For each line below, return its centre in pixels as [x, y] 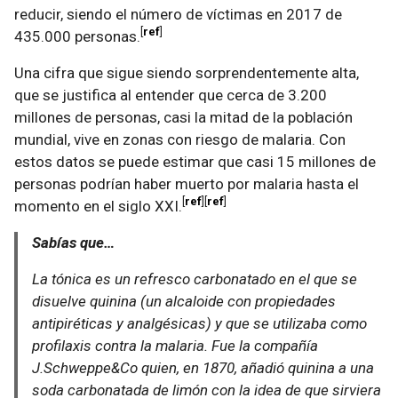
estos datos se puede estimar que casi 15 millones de [195, 162]
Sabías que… [73, 243]
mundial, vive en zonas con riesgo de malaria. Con [180, 139]
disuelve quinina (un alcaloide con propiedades [184, 301]
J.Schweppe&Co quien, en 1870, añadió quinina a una [203, 368]
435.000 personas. [77, 36]
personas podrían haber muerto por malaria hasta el [187, 184]
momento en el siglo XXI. [98, 206]
